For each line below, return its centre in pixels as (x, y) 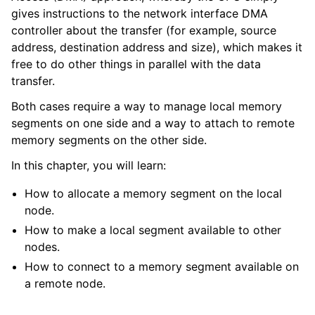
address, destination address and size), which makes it (157, 47)
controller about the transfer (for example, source (144, 30)
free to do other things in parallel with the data (136, 64)
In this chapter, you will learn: (89, 165)
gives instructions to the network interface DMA (140, 13)
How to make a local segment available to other (153, 230)
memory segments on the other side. (109, 140)
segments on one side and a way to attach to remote (153, 123)
